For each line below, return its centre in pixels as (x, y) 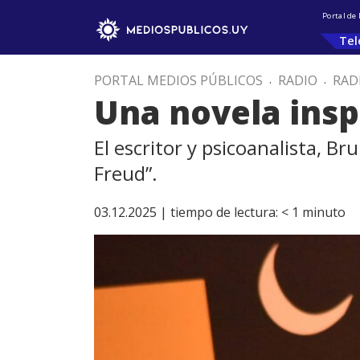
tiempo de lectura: (224, 212)
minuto (324, 212)
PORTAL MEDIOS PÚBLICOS (178, 80)
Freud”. (126, 173)
